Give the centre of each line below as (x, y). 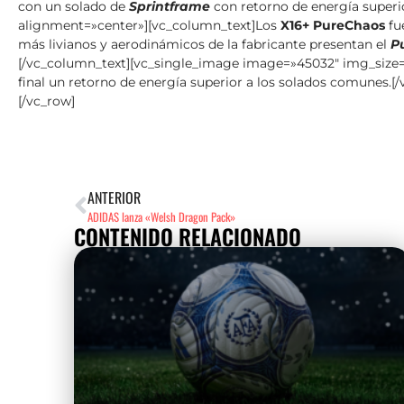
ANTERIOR (114, 198)
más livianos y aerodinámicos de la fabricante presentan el (204, 44)
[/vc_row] (46, 101)
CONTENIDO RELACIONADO (188, 237)
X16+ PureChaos (333, 25)
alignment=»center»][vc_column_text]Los (149, 25)
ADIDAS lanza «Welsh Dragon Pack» (161, 217)
